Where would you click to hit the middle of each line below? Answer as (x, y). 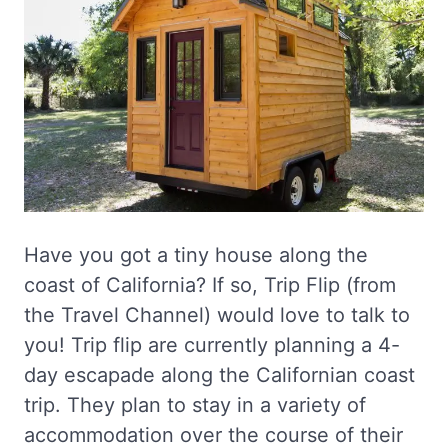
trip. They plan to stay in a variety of (195, 404)
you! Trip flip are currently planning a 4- (212, 344)
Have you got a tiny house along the (196, 254)
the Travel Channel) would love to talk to (217, 314)
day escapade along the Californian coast (219, 374)
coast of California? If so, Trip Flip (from (210, 284)
